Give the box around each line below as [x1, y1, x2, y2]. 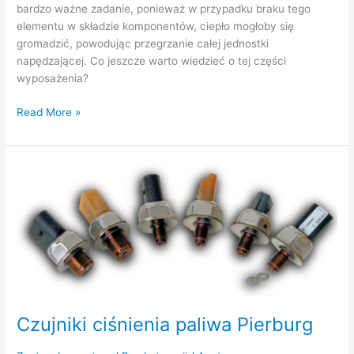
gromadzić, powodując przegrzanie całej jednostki [17, 37, 269, 51]
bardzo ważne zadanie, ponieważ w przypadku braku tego [17, 2, 311, 16]
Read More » [17, 105, 81, 119]
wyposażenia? [17, 72, 89, 85]
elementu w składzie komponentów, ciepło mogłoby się [17, 20, 295, 33]
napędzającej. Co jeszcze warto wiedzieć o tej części [17, 55, 287, 68]
